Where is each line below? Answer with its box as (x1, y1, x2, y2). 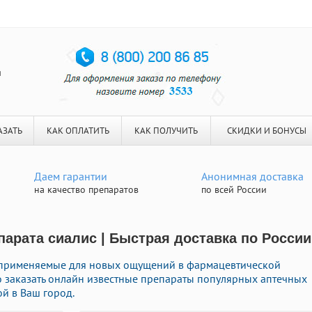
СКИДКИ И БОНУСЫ (226, 125, 306, 136)
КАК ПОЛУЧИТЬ (134, 125, 198, 136)
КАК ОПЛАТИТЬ (46, 125, 109, 136)
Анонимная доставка (201, 169, 304, 183)
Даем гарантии (34, 169, 107, 183)
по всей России (201, 183, 267, 196)
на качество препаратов (34, 183, 139, 196)
